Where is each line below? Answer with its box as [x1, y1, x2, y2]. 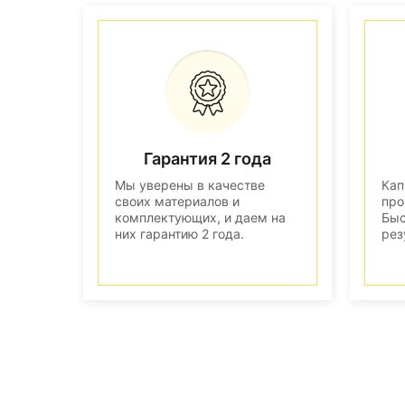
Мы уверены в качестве [115, 176, 265, 193]
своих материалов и [115, 193, 240, 209]
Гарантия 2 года [144, 148, 271, 168]
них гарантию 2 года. [115, 225, 244, 241]
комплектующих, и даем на [115, 209, 286, 225]
